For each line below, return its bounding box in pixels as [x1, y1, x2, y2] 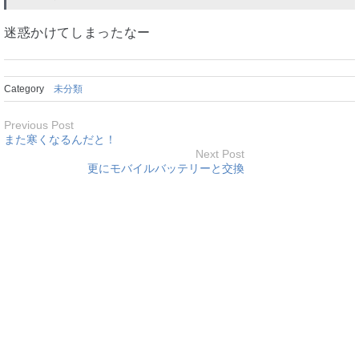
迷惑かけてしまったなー [4, 25, 151, 39]
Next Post [196, 147, 244, 160]
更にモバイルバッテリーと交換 [87, 161, 244, 175]
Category [4, 83, 54, 95]
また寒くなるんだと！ [4, 132, 116, 146]
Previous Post [4, 118, 74, 131]
